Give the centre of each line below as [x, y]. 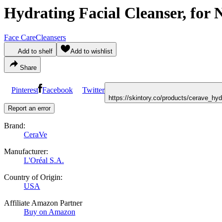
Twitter [93, 90]
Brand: [15, 125]
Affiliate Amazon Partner [43, 203]
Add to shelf [35, 51]
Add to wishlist [91, 51]
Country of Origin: [33, 177]
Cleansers [51, 37]
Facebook [57, 90]
